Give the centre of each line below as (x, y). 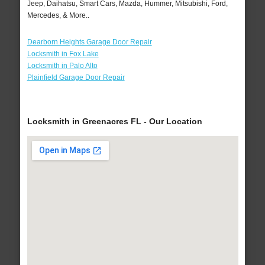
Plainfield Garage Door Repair (76, 78)
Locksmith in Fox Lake (63, 54)
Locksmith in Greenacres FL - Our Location (114, 122)
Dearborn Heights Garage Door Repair (89, 42)
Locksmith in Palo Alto (62, 66)
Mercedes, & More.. (58, 16)
